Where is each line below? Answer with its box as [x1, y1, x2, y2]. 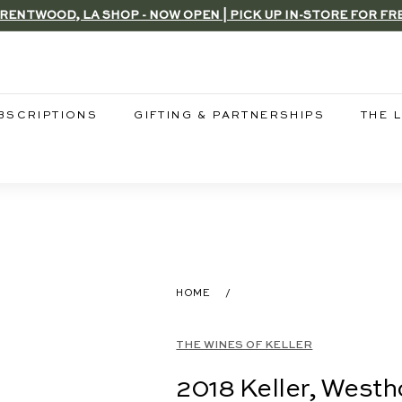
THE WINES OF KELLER [176, 339, 313, 351]
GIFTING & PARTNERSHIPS [134, 110, 326, 121]
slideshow [206, 47, 265, 65]
